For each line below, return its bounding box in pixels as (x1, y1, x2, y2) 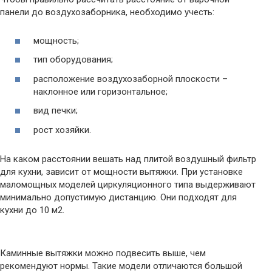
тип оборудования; (33, 54, 113, 66)
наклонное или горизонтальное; (33, 86, 168, 97)
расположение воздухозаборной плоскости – (33, 73, 228, 84)
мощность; (33, 35, 79, 46)
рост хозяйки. (33, 124, 91, 135)
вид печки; (33, 105, 78, 117)
